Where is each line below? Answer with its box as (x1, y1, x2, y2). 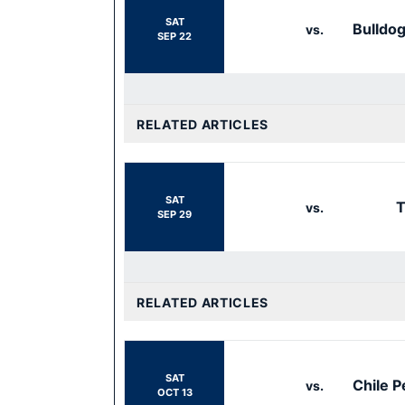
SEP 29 (157, 208, 192, 221)
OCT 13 (156, 386, 193, 399)
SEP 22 (157, 30, 192, 42)
